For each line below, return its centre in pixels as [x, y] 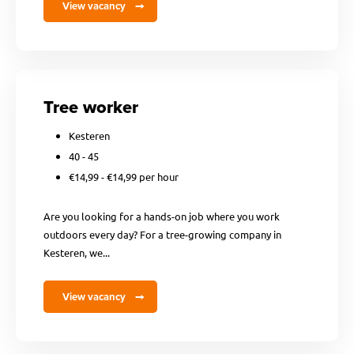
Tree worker [91, 107]
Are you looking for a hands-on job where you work [162, 216]
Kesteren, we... [77, 252]
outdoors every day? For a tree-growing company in [162, 234]
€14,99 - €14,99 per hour [124, 177]
